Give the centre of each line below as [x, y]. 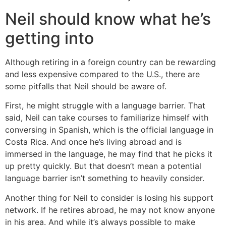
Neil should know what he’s [108, 19]
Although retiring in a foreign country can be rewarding [110, 62]
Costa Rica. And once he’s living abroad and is [93, 142]
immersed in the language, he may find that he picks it [109, 154]
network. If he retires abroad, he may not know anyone [110, 210]
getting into [49, 38]
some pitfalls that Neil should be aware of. [86, 87]
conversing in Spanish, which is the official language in [109, 130]
